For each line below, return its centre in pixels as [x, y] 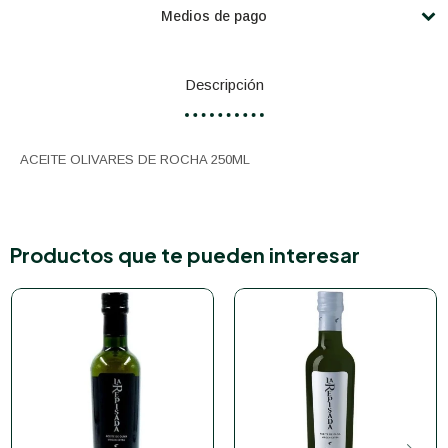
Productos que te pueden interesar [185, 254]
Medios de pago [214, 16]
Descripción [224, 84]
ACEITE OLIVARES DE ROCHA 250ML [135, 159]
